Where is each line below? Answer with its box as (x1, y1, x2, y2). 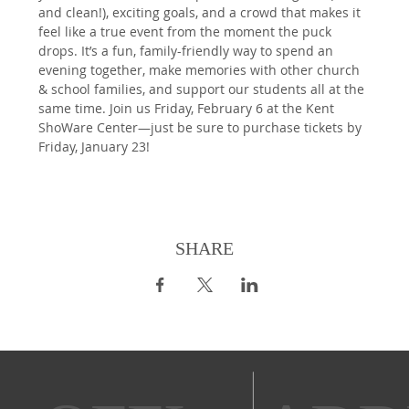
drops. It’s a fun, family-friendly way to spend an (38, 42, 338, 60)
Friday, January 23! (38, 138, 151, 156)
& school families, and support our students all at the (38, 80, 369, 99)
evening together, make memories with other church (38, 61, 364, 79)
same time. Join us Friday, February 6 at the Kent (38, 100, 339, 118)
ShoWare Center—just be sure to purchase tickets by (38, 119, 366, 137)
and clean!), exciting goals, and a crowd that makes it (38, 4, 365, 22)
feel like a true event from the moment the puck (38, 23, 336, 41)
